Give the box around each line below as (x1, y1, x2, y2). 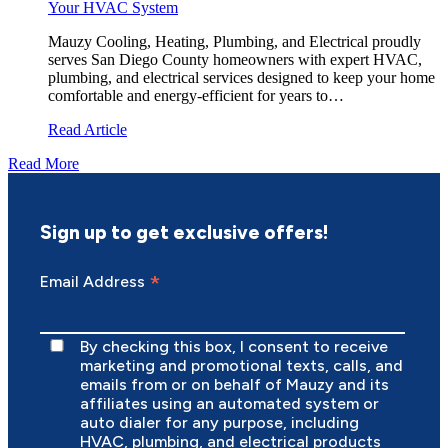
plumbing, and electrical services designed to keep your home (48, 68, 435, 86)
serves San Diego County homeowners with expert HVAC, (48, 50, 422, 68)
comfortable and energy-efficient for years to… (48, 86, 344, 104)
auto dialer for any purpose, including (79, 412, 359, 432)
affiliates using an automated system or (79, 393, 379, 413)
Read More (8, 154, 79, 172)
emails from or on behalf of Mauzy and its (79, 374, 389, 394)
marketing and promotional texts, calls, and (79, 355, 403, 375)
